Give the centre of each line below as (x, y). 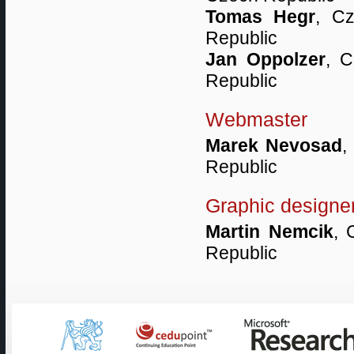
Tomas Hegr (261, 17)
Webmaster (256, 120)
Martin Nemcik (269, 232)
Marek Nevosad (274, 145)
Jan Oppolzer (266, 59)
